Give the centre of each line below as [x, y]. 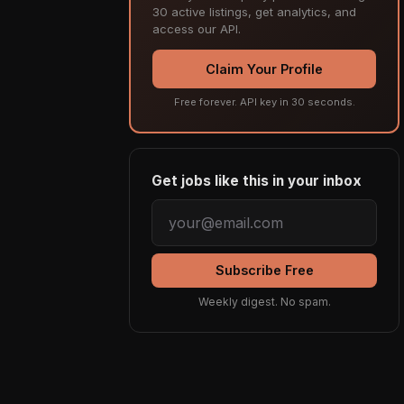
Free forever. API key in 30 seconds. [264, 101]
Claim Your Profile [264, 69]
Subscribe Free [264, 271]
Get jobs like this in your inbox [257, 180]
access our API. [197, 28]
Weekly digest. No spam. [264, 302]
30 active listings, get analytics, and [254, 11]
